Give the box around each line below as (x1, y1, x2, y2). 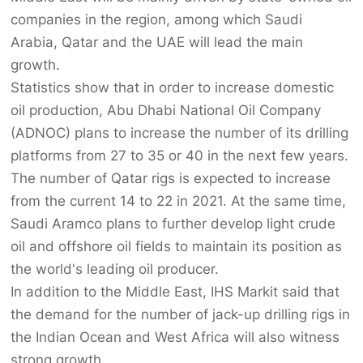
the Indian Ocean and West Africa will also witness (11, 328, 340, 345)
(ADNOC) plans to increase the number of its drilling (11, 124, 349, 141)
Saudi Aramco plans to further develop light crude (11, 215, 336, 232)
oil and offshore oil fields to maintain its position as (11, 237, 343, 254)
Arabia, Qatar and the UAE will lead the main (11, 33, 304, 50)
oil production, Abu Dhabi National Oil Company (11, 101, 322, 118)
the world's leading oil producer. (11, 260, 220, 277)
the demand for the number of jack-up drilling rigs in (11, 305, 351, 322)
